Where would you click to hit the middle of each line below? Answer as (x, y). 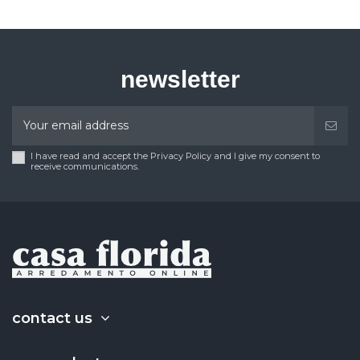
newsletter (180, 79)
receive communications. (85, 166)
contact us (52, 318)
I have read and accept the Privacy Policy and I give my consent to (175, 155)
